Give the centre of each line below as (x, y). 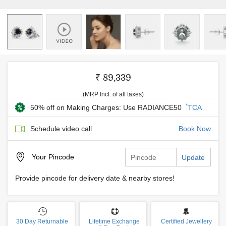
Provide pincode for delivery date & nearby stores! (95, 178)
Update (193, 157)
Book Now (195, 129)
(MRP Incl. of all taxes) (113, 94)
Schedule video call (61, 129)
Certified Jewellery (186, 221)
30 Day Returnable (42, 221)
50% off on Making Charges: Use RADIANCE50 (107, 107)
